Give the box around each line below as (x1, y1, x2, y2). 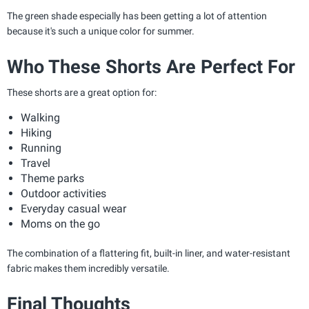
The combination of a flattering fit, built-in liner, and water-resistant (7, 248, 290, 259)
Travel (21, 157, 50, 170)
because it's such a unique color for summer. (7, 26, 195, 37)
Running (21, 141, 61, 155)
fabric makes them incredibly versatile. (7, 263, 170, 275)
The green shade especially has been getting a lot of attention (7, 10, 267, 22)
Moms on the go (21, 217, 100, 231)
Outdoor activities (21, 187, 106, 201)
